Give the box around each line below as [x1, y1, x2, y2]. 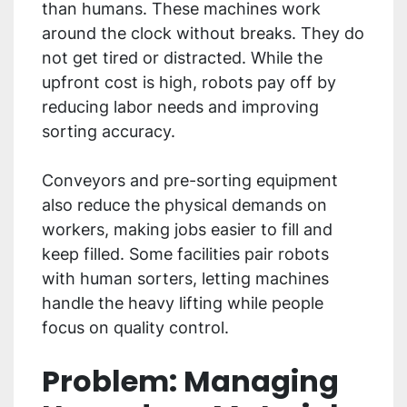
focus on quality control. [42, 318, 229, 338]
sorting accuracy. [42, 122, 180, 142]
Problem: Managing [42, 361, 339, 402]
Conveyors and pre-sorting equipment [42, 171, 338, 191]
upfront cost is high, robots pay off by [42, 73, 336, 93]
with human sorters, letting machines [42, 269, 329, 289]
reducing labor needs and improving [42, 97, 319, 117]
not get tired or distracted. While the [42, 48, 323, 68]
